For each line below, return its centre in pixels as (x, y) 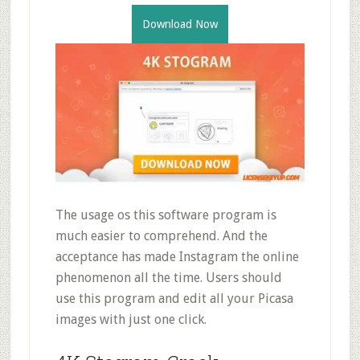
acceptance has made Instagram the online (177, 256)
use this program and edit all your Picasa (174, 298)
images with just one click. (131, 319)
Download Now (180, 24)
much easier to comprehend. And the (161, 235)
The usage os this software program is (166, 215)
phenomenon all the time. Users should (168, 277)
